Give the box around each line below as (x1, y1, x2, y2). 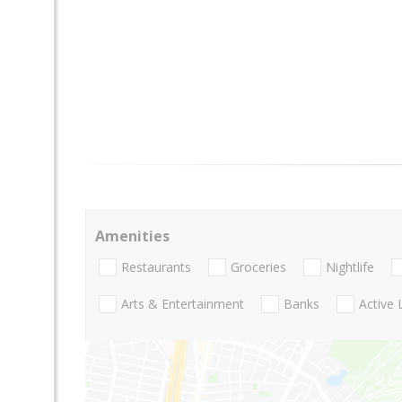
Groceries (231, 258, 286, 276)
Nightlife (326, 258, 374, 276)
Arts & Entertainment (121, 295, 244, 313)
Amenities (95, 225, 170, 246)
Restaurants (121, 258, 191, 276)
